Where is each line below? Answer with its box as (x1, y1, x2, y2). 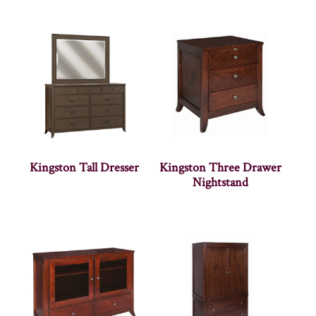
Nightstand (193, 174, 249, 191)
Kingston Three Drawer (159, 159, 282, 176)
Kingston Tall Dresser (29, 159, 139, 176)
